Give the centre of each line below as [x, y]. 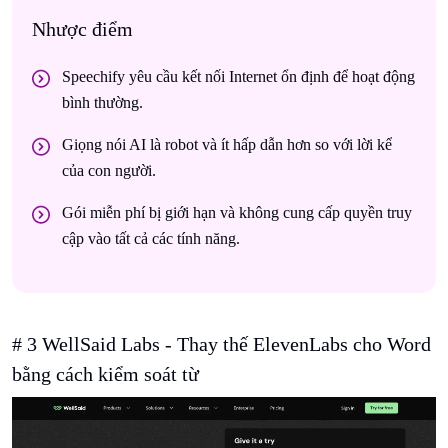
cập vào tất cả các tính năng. [151, 238]
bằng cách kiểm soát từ [105, 373]
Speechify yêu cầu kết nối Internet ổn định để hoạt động [238, 76]
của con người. [109, 170]
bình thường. [102, 102]
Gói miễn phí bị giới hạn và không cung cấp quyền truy [237, 212]
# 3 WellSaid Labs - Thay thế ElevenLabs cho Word [221, 343]
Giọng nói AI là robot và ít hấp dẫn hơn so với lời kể [227, 144]
